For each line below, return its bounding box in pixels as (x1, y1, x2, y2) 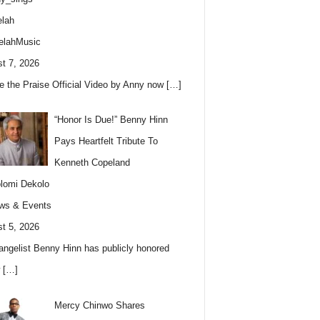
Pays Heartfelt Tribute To (54, 136, 159, 147)
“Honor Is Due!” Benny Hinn (54, 114, 169, 126)
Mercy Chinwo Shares (54, 299, 146, 311)
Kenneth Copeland (54, 157, 131, 169)
